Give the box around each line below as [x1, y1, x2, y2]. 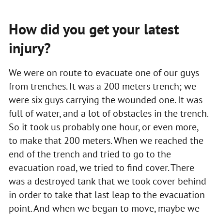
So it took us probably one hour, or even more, [8, 120, 198, 133]
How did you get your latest [8, 19, 179, 38]
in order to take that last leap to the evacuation [8, 188, 205, 201]
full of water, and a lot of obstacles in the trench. [8, 107, 208, 120]
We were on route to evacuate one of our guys [8, 66, 199, 79]
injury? [8, 38, 51, 57]
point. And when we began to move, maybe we [8, 201, 200, 215]
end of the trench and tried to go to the [8, 147, 171, 160]
